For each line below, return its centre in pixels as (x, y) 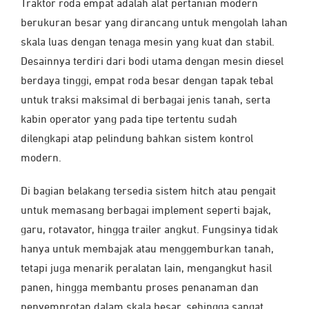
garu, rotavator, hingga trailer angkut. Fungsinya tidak (149, 230)
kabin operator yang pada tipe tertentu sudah (129, 120)
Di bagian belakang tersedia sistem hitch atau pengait (148, 191)
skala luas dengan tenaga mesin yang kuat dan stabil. (148, 42)
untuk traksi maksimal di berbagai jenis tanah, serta (146, 100)
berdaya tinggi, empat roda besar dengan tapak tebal (147, 81)
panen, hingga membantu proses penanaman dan (140, 288)
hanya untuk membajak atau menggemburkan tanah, (147, 249)
